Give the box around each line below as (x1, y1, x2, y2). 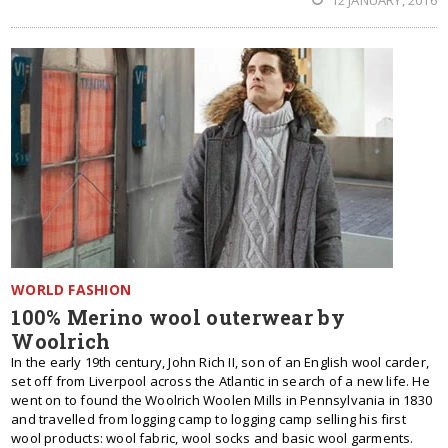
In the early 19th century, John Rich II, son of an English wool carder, (11, 353, 430, 371)
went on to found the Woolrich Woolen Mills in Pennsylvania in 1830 (11, 391, 433, 409)
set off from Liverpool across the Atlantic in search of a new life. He (11, 372, 430, 390)
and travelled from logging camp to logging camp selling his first (11, 410, 406, 428)
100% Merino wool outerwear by (11, 304, 345, 330)
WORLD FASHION (11, 280, 131, 299)
